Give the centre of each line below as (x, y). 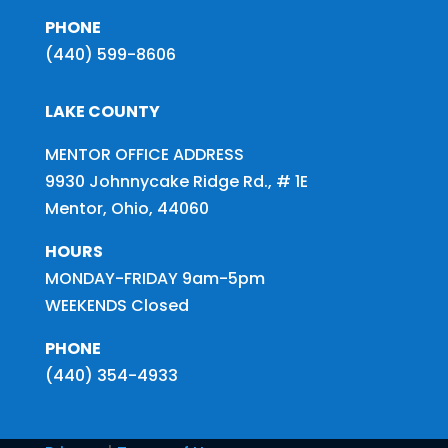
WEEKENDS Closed (116, 306)
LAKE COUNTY (102, 112)
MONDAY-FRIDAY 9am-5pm (154, 279)
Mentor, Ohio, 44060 (126, 209)
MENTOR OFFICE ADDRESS (144, 155)
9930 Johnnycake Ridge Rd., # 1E (176, 182)
